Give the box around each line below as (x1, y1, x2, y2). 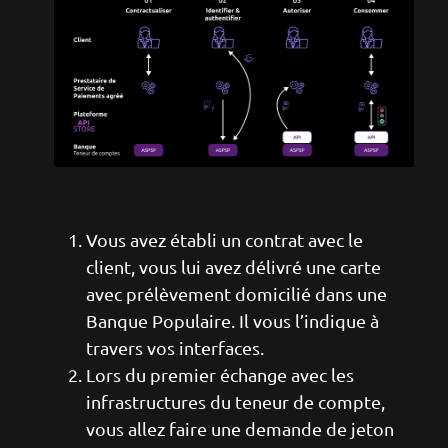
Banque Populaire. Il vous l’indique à (86, 309, 379, 331)
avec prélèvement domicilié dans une (86, 282, 387, 304)
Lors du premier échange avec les (86, 363, 354, 385)
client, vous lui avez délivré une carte (86, 255, 381, 277)
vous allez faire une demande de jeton (86, 417, 394, 439)
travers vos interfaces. (86, 336, 264, 358)
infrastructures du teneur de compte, (86, 390, 385, 412)
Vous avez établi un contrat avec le (86, 228, 363, 250)
